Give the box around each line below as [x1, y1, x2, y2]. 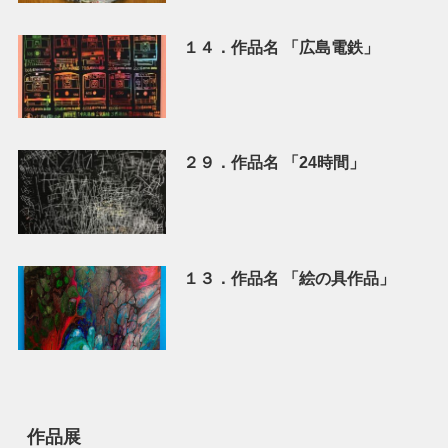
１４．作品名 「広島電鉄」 [182, 37, 379, 56]
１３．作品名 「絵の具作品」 [182, 269, 395, 288]
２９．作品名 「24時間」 [182, 153, 365, 172]
